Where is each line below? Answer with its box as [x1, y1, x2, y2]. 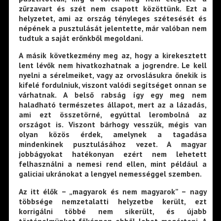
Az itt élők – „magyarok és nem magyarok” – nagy [18, 186, 207, 197]
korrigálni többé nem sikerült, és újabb [18, 206, 207, 217]
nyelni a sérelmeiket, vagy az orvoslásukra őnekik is [18, 70, 207, 80]
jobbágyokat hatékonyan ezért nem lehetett [18, 149, 207, 159]
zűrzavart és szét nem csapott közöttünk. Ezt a [18, 3, 207, 13]
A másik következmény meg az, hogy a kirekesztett [18, 50, 207, 61]
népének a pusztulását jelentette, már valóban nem [18, 23, 207, 33]
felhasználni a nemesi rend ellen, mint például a [18, 159, 207, 169]
